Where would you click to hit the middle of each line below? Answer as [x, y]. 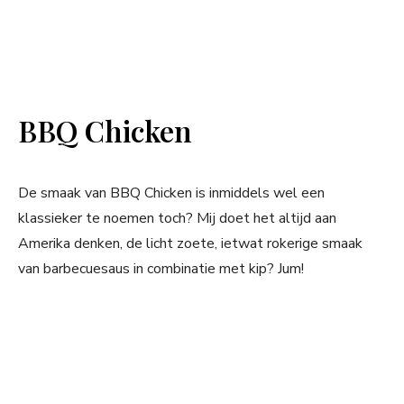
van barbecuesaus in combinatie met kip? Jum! [161, 268]
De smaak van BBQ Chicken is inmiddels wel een [171, 193]
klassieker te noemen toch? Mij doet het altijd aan [177, 218]
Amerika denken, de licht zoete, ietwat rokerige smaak [190, 243]
